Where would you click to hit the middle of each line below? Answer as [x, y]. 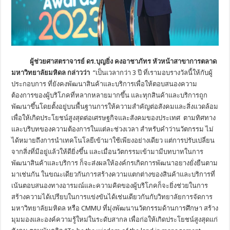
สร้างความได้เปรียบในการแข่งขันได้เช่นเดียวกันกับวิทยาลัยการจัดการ [112, 197]
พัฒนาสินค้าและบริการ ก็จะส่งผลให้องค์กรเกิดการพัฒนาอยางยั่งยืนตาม [115, 163]
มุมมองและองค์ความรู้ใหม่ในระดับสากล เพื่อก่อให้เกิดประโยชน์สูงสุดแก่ [115, 219]
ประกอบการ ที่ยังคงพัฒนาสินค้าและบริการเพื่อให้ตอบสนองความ [104, 84]
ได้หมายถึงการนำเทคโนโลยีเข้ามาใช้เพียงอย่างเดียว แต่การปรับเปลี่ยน [113, 140]
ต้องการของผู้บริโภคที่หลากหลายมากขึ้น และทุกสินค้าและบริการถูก [110, 95]
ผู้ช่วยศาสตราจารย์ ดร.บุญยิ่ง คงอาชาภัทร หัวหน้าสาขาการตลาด [123, 61]
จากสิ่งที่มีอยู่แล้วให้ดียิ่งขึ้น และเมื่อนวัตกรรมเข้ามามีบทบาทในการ [108, 151]
